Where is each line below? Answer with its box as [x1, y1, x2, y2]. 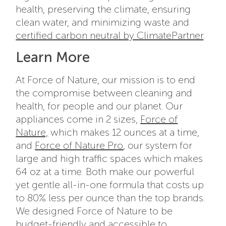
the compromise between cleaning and [16, 87, 193, 99]
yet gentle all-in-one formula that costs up [16, 179, 204, 191]
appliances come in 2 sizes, [16, 113, 141, 126]
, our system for [123, 139, 193, 152]
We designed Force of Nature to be [16, 205, 173, 217]
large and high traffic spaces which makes [16, 152, 203, 165]
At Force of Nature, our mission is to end [16, 74, 196, 86]
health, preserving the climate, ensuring [16, 3, 191, 16]
